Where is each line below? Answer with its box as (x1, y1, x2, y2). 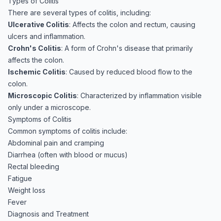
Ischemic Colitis (8, 68, 66, 76)
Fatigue (8, 174, 32, 183)
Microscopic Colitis (8, 91, 77, 100)
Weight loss (8, 186, 45, 194)
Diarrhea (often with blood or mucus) (8, 150, 128, 159)
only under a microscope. (8, 103, 91, 111)
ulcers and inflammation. (8, 32, 85, 40)
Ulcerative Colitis (8, 20, 69, 29)
